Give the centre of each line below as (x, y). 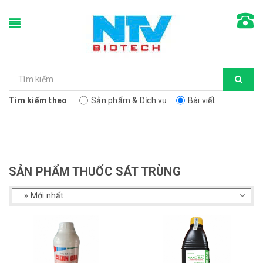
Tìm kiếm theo (38, 100)
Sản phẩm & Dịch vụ (129, 100)
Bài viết (201, 100)
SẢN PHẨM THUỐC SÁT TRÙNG (95, 171)
